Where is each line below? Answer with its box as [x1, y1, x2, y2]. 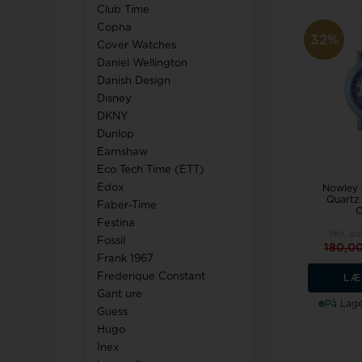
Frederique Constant [97, 271, 205, 282]
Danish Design [97, 76, 170, 86]
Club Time [97, 5, 149, 15]
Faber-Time [97, 200, 157, 211]
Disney [97, 94, 132, 104]
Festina [97, 218, 135, 229]
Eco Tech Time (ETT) [97, 165, 204, 175]
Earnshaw [97, 147, 148, 158]
